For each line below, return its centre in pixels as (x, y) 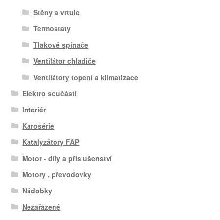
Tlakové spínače (61, 45)
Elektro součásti (50, 94)
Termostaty (52, 29)
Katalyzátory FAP (51, 142)
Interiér (34, 110)
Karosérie (38, 126)
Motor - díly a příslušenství (67, 158)
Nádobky (37, 191)
